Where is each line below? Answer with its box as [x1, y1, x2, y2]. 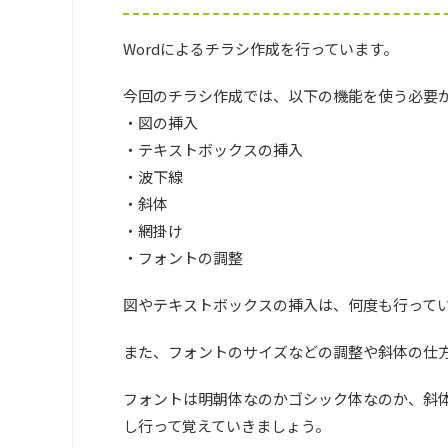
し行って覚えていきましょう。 [123, 415, 330, 436]
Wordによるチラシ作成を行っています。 [123, 38, 398, 59]
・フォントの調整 [123, 247, 243, 268]
